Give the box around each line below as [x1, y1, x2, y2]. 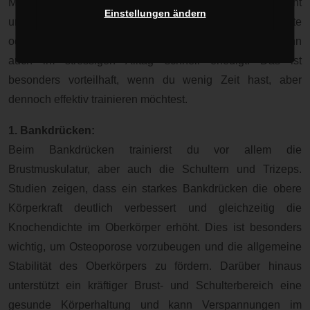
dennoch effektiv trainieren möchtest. [8, 93, 188, 105]
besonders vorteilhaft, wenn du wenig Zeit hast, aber [8, 73, 302, 86]
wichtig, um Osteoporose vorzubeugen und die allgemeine [8, 240, 302, 253]
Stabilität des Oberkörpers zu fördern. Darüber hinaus [8, 259, 302, 272]
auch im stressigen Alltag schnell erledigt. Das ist [8, 54, 302, 66]
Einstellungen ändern [104, 8, 206, 19]
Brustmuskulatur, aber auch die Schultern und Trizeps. [8, 163, 302, 175]
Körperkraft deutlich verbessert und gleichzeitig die [8, 201, 302, 214]
